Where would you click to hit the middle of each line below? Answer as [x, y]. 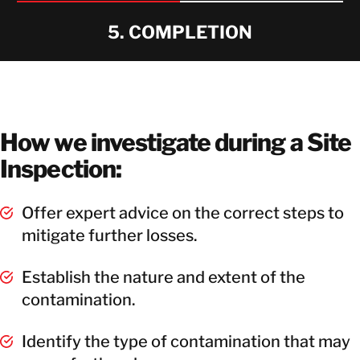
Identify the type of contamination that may [186, 341]
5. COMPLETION [180, 32]
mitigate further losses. [109, 235]
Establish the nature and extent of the [164, 277]
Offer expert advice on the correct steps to [183, 213]
